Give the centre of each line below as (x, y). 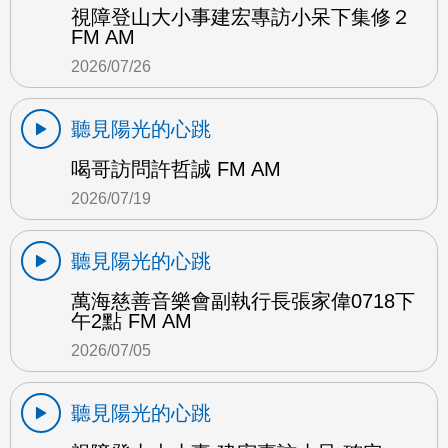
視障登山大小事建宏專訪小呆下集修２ (241, 17)
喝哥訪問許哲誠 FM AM (176, 169)
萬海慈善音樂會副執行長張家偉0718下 (243, 301)
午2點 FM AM (131, 321)
